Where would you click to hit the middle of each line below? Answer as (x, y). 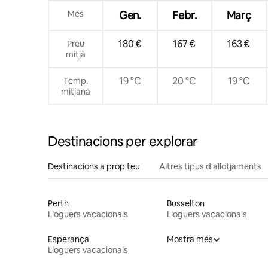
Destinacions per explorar (123, 141)
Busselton (185, 203)
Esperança (68, 239)
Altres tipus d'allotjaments (210, 166)
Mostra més (190, 239)
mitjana (75, 91)
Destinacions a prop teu (94, 166)
